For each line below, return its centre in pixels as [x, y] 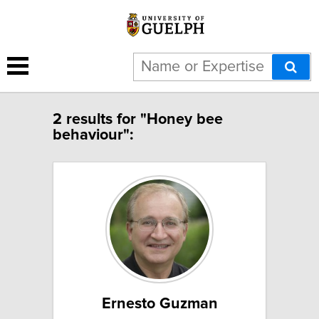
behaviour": [93, 135]
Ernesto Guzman [159, 304]
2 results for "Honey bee [138, 119]
